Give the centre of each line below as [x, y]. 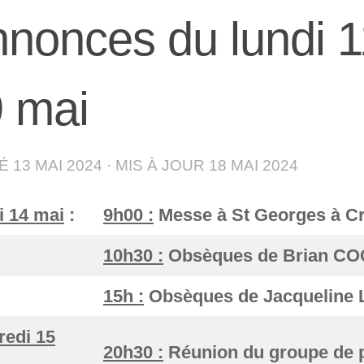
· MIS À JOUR [156, 166]
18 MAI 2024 [253, 166]
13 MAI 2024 [58, 166]
